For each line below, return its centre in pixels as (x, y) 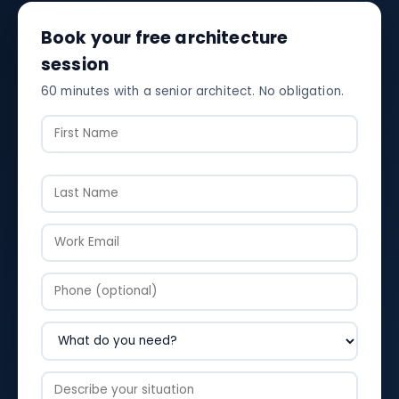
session (75, 64)
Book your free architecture (165, 37)
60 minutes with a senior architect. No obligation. (192, 91)
